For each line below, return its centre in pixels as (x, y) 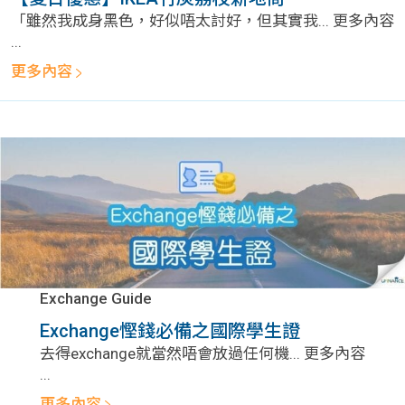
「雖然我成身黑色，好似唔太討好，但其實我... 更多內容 (202, 21)
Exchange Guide (96, 298)
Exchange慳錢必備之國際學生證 (170, 330)
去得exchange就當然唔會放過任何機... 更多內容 (202, 353)
